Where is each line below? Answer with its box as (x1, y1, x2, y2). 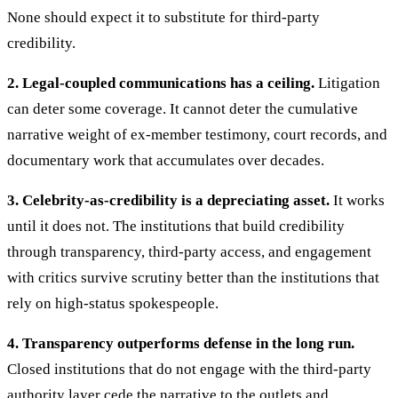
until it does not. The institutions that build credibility (7, 218, 345, 235)
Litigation (314, 75, 380, 92)
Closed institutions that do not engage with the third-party (7, 361, 371, 378)
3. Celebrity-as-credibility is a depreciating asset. (7, 192, 330, 210)
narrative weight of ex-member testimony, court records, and (7, 126, 387, 144)
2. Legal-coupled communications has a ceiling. (7, 75, 314, 92)
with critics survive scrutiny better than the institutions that (7, 269, 379, 287)
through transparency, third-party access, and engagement (7, 243, 371, 261)
